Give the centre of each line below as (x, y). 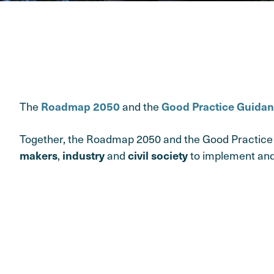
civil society (158, 155)
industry (83, 155)
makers (39, 155)
